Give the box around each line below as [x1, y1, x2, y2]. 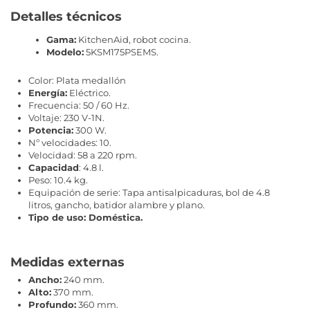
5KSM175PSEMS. [84, 46, 158, 57]
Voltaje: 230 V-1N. [28, 112, 104, 124]
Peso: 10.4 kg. [28, 174, 88, 186]
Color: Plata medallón [28, 75, 126, 86]
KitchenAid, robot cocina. [76, 33, 191, 45]
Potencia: [28, 125, 73, 136]
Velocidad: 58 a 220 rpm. [28, 149, 137, 161]
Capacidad [28, 162, 79, 174]
